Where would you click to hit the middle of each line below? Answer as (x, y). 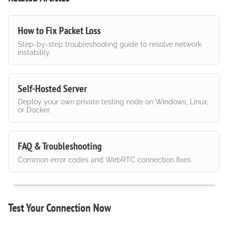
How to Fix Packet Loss (59, 31)
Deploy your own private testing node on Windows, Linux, (113, 102)
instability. (34, 52)
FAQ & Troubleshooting (60, 146)
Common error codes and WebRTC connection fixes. (105, 160)
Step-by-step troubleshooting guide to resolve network (109, 44)
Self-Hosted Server (52, 88)
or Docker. (34, 110)
